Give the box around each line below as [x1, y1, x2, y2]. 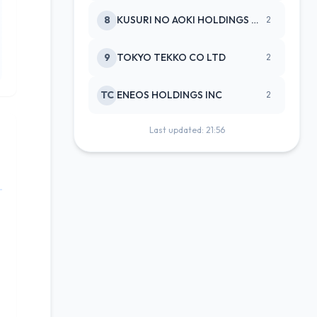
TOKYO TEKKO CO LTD [117, 51, 226, 64]
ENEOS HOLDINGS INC [117, 88, 222, 101]
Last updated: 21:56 [149, 125, 225, 135]
